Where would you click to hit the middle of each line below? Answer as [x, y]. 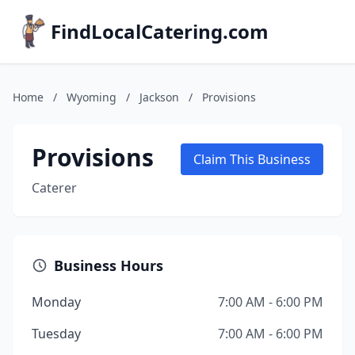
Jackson [159, 97]
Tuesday [56, 334]
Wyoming [92, 97]
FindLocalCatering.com [160, 31]
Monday [56, 302]
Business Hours [109, 265]
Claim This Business [252, 159]
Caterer [54, 188]
